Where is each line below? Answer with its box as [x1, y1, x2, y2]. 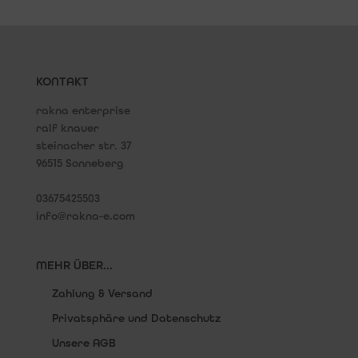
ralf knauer [35, 121, 99, 135]
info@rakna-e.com [35, 209, 135, 223]
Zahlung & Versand [51, 286, 153, 300]
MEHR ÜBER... [35, 257, 113, 272]
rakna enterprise [35, 103, 130, 117]
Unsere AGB [51, 336, 116, 350]
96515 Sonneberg [35, 156, 124, 170]
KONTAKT [35, 74, 89, 89]
